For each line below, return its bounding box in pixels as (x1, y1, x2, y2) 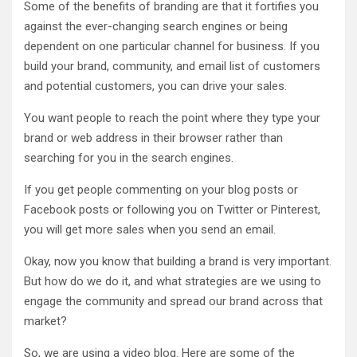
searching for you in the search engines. (24, 151, 233, 165)
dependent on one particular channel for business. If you (24, 39, 320, 53)
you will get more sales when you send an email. (24, 222, 276, 237)
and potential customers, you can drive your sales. (24, 79, 287, 93)
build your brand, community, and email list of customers (24, 59, 320, 73)
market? (24, 314, 67, 328)
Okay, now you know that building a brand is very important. (24, 254, 331, 269)
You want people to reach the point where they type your (24, 111, 320, 125)
